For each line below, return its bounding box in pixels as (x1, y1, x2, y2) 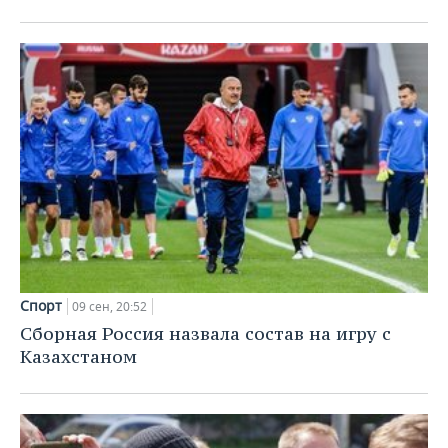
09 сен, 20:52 (72, 298, 147, 316)
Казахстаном (20, 345, 137, 369)
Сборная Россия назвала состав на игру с (20, 322, 391, 346)
